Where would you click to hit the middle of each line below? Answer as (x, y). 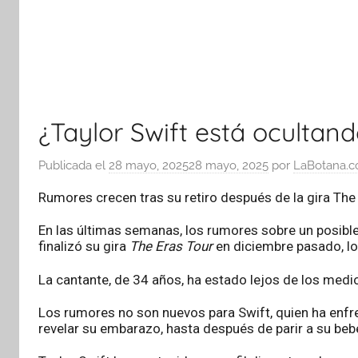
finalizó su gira (84, 247)
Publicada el (74, 165)
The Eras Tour (171, 247)
